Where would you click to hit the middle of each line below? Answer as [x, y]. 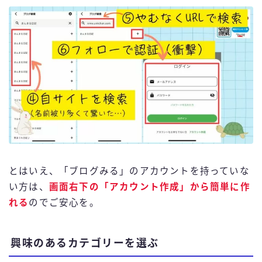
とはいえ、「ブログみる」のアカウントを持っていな [129, 171]
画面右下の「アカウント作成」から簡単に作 [149, 187]
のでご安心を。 [64, 202]
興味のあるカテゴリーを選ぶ [85, 243]
